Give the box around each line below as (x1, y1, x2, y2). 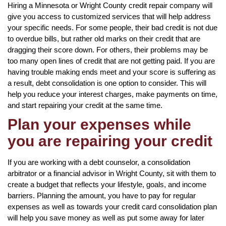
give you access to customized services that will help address (8, 12, 211, 21)
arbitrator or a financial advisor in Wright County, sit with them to (8, 168, 216, 178)
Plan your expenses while (8, 116, 191, 133)
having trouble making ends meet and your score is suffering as (8, 67, 216, 76)
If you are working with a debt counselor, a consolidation (8, 157, 190, 166)
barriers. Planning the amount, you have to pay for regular (8, 191, 196, 200)
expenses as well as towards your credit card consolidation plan (8, 202, 217, 211)
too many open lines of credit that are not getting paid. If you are (8, 56, 215, 65)
